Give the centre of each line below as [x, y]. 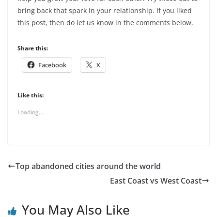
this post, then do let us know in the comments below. [105, 22]
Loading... [30, 112]
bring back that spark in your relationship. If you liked [105, 10]
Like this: [31, 95]
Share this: [33, 48]
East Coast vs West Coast [156, 180]
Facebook [52, 65]
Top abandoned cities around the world [88, 166]
